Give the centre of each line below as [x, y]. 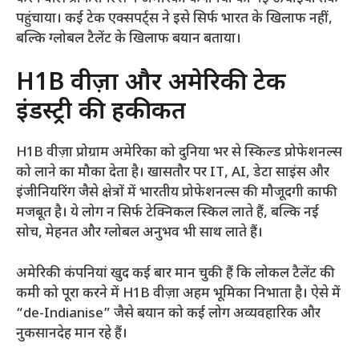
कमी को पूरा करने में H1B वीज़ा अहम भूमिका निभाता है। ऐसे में [178, 294]
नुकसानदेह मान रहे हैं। [72, 334]
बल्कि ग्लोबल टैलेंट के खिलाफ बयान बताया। [129, 39]
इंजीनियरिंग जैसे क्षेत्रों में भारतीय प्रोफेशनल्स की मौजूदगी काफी [177, 194]
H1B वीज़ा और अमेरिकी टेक [151, 84]
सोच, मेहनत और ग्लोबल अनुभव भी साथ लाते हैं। [139, 234]
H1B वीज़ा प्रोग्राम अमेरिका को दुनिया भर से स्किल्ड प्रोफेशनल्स [179, 153]
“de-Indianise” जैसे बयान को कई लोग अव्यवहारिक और [168, 314]
